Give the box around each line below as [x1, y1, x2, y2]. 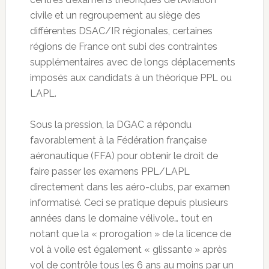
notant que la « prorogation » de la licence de [29, 228, 231, 240]
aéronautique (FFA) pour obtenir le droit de [29, 150, 218, 162]
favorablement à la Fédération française [29, 134, 207, 146]
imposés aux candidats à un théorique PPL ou [29, 71, 232, 83]
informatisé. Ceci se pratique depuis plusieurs [29, 196, 228, 208]
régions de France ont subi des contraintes [29, 40, 217, 52]
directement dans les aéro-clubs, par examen [29, 181, 230, 193]
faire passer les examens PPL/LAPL [29, 165, 190, 177]
